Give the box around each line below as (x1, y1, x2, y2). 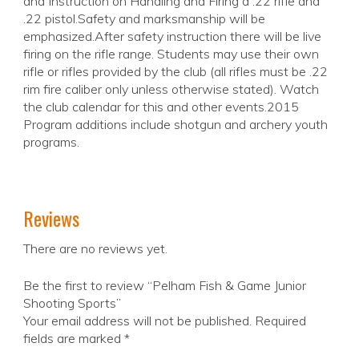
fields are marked (23, 330, 124, 347)
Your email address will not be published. (23, 313, 252, 329)
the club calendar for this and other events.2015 (23, 99, 299, 115)
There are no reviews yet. (23, 240, 167, 257)
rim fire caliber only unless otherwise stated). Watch (23, 81, 319, 98)
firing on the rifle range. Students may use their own (23, 46, 319, 63)
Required (255, 313, 306, 329)
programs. (23, 134, 79, 151)
